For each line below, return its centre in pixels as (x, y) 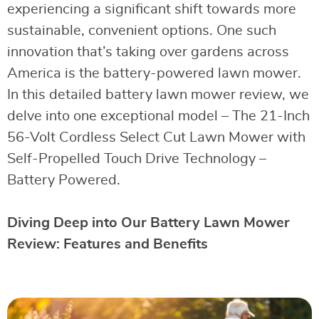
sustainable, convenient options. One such (142, 31)
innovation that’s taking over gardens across (148, 52)
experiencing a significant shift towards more (152, 9)
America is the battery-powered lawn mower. (154, 73)
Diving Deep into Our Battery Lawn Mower (148, 223)
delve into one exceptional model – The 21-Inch (158, 116)
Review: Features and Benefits (108, 244)
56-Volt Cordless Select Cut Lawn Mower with (156, 137)
